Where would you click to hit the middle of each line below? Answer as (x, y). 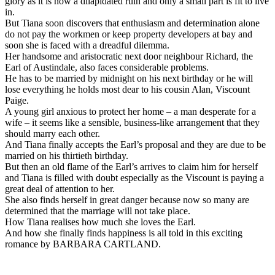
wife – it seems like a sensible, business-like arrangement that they (132, 123)
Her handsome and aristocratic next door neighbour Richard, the (129, 56)
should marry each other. (52, 134)
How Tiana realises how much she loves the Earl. (100, 222)
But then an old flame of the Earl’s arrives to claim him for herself (131, 167)
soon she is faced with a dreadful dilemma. (87, 45)
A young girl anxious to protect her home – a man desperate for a (130, 112)
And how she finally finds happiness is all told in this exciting (124, 233)
